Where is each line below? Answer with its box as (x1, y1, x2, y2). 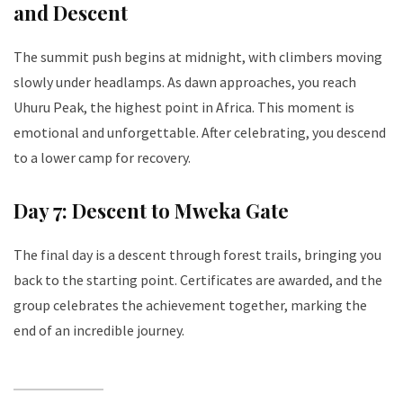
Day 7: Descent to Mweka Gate (13, 196, 289, 224)
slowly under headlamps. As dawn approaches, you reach (13, 72, 356, 91)
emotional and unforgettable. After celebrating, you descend (13, 122, 386, 141)
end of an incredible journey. (13, 320, 184, 339)
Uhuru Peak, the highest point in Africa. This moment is (13, 97, 354, 116)
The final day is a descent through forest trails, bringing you (13, 245, 381, 264)
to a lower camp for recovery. (13, 148, 191, 166)
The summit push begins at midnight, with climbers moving (13, 47, 382, 66)
